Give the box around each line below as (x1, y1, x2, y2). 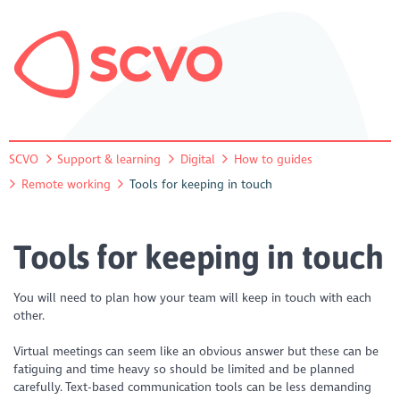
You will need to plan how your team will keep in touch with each (13, 290, 372, 306)
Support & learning (57, 151, 162, 167)
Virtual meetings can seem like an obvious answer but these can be (13, 344, 379, 360)
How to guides (233, 151, 312, 167)
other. (13, 308, 46, 324)
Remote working (21, 176, 111, 192)
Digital (179, 151, 215, 167)
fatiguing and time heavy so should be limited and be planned (13, 362, 355, 378)
